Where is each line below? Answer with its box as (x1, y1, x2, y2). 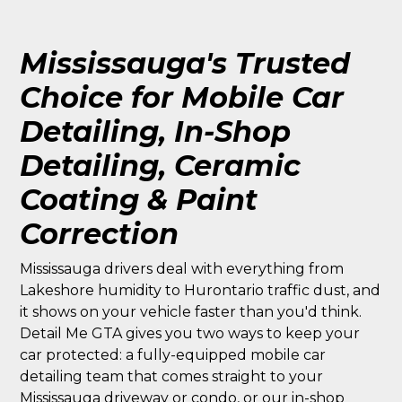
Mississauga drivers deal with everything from (20, 260, 345, 277)
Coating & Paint (20, 182, 258, 217)
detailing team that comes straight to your (20, 368, 324, 385)
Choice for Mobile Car (20, 80, 345, 115)
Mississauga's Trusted (20, 46, 351, 81)
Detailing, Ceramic (20, 148, 301, 183)
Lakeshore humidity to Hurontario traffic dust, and (20, 282, 381, 299)
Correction (20, 216, 179, 251)
